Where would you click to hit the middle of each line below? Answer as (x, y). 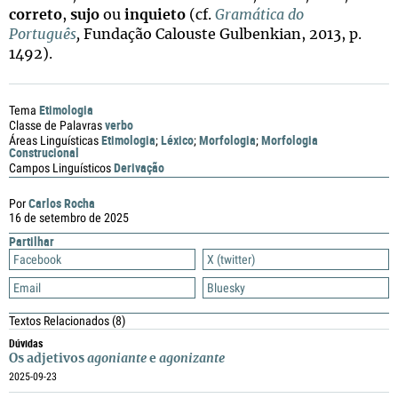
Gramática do (259, 15)
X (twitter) (231, 259)
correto (36, 15)
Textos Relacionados (60, 321)
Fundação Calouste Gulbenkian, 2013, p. (223, 35)
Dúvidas (26, 343)
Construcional (44, 152)
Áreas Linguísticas (54, 140)
